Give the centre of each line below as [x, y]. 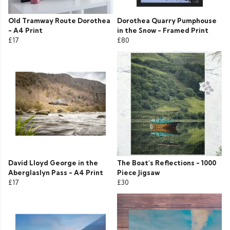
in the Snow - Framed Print [163, 31]
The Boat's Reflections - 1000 [167, 163]
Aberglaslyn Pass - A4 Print [56, 173]
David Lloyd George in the [53, 163]
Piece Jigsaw [138, 173]
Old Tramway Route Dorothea [59, 21]
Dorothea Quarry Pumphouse [167, 21]
